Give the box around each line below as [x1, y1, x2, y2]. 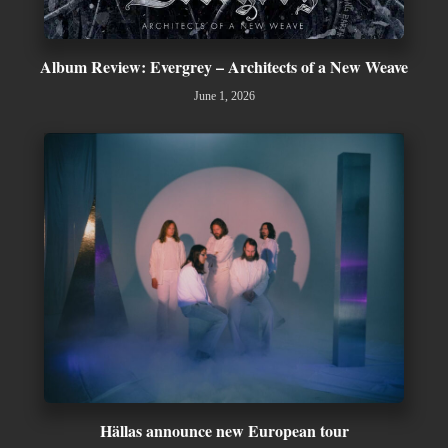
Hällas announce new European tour [99, 418, 349, 442]
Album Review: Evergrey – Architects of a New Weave [40, 54, 408, 78]
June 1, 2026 [193, 88, 255, 103]
